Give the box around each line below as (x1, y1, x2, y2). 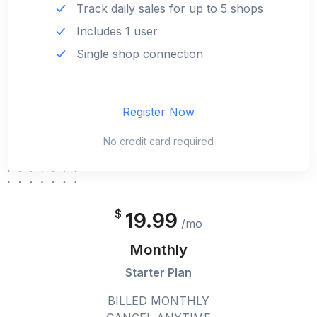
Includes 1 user (76, 23, 158, 38)
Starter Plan (125, 265, 192, 280)
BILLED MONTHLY (108, 294, 209, 309)
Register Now (122, 105, 195, 120)
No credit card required (103, 135, 214, 148)
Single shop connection (76, 46, 203, 61)
